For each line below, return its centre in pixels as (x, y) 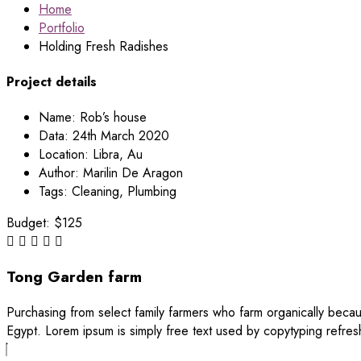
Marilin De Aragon (133, 173)
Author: (59, 173)
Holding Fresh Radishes (104, 46)
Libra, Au (118, 155)
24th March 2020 (121, 136)
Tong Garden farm (74, 277)
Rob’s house (113, 118)
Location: (64, 155)
